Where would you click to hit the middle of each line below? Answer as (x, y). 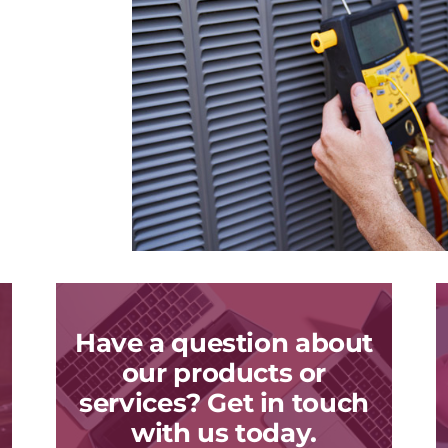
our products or (224, 372)
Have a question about (224, 342)
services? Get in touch (224, 402)
